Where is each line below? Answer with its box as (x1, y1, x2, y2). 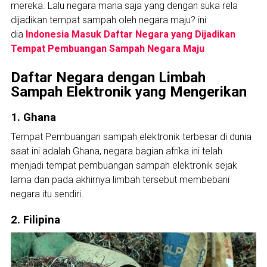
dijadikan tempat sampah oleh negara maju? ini (10, 14, 206, 26)
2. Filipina (10, 213, 60, 226)
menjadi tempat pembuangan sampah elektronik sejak (10, 159, 237, 171)
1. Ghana (10, 110, 56, 124)
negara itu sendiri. (10, 188, 83, 200)
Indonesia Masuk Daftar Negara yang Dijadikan (25, 28, 235, 40)
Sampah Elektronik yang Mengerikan (10, 83, 247, 100)
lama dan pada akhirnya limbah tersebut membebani (10, 173, 229, 185)
